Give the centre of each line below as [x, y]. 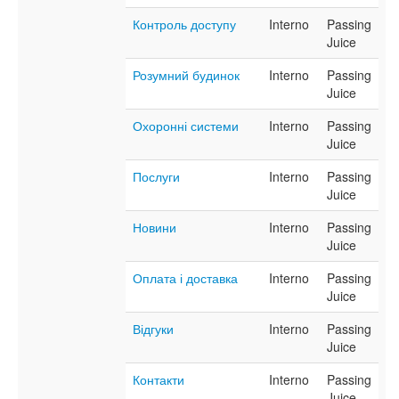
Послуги [156, 177]
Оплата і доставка [185, 278]
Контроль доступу [184, 24]
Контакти [159, 380]
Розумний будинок [186, 75]
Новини [155, 228]
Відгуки [153, 329]
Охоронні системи [186, 126]
